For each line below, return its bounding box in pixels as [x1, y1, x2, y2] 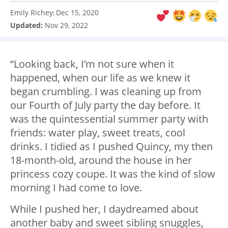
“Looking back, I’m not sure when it [10, 57, 174, 71]
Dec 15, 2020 [56, 8, 99, 18]
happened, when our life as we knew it [10, 71, 190, 85]
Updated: [10, 20, 45, 31]
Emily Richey [10, 8, 53, 18]
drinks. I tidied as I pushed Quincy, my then [10, 139, 213, 154]
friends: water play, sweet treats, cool [10, 126, 185, 140]
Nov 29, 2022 [45, 20, 88, 31]
